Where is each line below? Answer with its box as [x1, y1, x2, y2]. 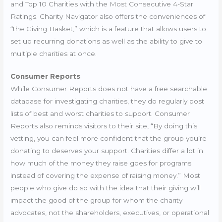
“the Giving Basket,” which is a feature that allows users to [10, 24, 207, 33]
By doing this [153, 122, 198, 130]
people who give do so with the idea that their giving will [10, 184, 201, 192]
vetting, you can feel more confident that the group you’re [10, 134, 207, 143]
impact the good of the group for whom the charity [10, 196, 183, 205]
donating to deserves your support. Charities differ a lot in [10, 147, 204, 155]
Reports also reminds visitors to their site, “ [10, 122, 154, 130]
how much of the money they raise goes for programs [10, 159, 192, 167]
